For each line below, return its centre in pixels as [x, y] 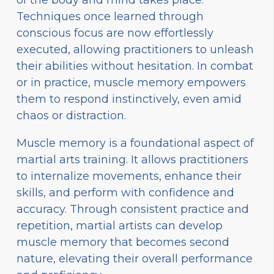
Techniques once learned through [110, 16]
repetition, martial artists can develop [120, 225]
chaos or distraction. [71, 115]
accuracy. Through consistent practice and [133, 209]
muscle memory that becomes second [123, 242]
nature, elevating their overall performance [135, 258]
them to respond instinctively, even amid [129, 99]
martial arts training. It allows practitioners [132, 159]
